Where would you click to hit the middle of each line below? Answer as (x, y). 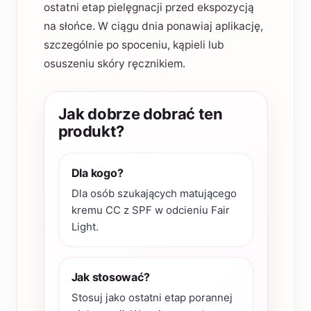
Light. (85, 226)
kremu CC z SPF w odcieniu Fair (150, 210)
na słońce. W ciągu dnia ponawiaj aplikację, (153, 26)
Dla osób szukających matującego (154, 193)
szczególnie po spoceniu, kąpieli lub (134, 44)
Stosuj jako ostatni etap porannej (152, 297)
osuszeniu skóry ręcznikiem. (114, 63)
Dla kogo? (97, 173)
